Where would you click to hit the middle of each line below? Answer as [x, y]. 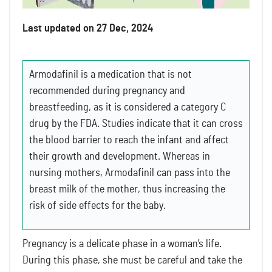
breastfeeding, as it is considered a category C [127, 107]
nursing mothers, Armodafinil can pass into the [130, 173]
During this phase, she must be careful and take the [132, 260]
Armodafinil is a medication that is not [110, 74]
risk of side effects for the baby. [99, 206]
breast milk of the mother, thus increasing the [127, 189]
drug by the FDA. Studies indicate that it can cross [136, 124]
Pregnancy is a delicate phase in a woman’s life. [122, 244]
